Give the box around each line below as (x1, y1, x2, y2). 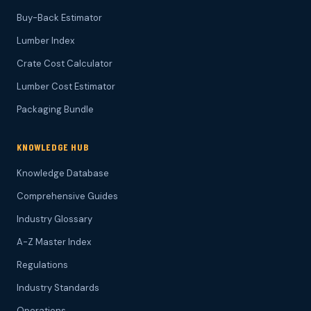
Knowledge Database (17, 167, 109, 180)
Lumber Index (17, 35, 74, 47)
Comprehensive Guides (17, 190, 118, 203)
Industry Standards (17, 282, 99, 294)
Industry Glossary (17, 213, 92, 226)
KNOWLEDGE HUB (17, 141, 89, 153)
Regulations (17, 259, 68, 271)
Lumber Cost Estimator (17, 81, 115, 93)
